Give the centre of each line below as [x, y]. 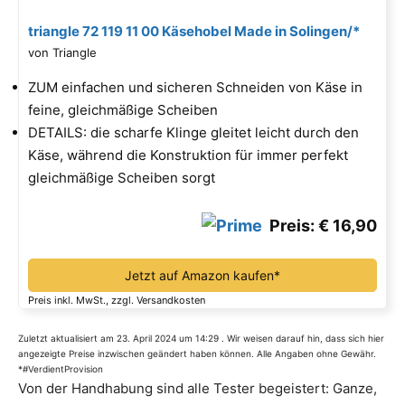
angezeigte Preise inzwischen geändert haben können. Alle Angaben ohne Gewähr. [197, 354]
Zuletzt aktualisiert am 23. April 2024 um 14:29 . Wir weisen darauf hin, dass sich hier [201, 339]
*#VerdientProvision [61, 369]
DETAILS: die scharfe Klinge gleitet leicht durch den [193, 133]
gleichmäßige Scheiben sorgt [122, 178]
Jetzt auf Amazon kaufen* [202, 276]
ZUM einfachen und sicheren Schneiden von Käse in [195, 88]
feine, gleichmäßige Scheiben [123, 110]
